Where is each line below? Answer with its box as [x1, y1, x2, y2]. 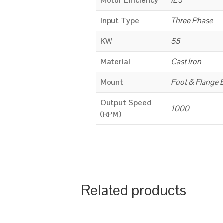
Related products [81, 180, 186, 200]
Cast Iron [171, 56, 201, 67]
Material [100, 56, 130, 67]
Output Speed [100, 97, 152, 108]
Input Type [100, 15, 139, 26]
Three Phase [171, 15, 213, 26]
